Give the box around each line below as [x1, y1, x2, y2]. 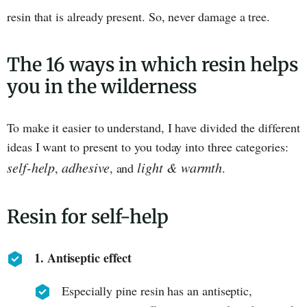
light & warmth [137, 158, 223, 176]
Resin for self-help [7, 204, 169, 228]
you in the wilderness [7, 74, 197, 98]
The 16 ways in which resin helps [7, 52, 298, 76]
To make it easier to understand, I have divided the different [7, 119, 300, 136]
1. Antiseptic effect [34, 248, 132, 267]
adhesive [62, 158, 110, 176]
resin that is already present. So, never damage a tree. [7, 8, 271, 25]
